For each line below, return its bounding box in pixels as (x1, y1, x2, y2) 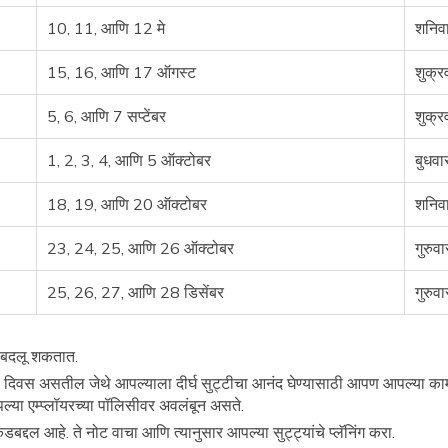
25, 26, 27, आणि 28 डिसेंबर (47, 282, 224, 302)
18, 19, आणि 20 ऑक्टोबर (47, 194, 207, 214)
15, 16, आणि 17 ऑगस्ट (47, 62, 196, 82)
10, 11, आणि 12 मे (47, 18, 165, 38)
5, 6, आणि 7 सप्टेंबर (47, 106, 166, 126)
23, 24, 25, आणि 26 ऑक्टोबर (47, 238, 234, 258)
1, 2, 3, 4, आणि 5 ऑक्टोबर (47, 150, 211, 170)
